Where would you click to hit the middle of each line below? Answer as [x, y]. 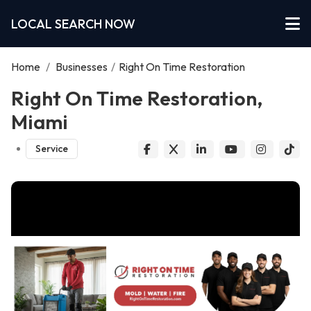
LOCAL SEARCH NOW [73, 24]
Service [51, 149]
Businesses [82, 67]
